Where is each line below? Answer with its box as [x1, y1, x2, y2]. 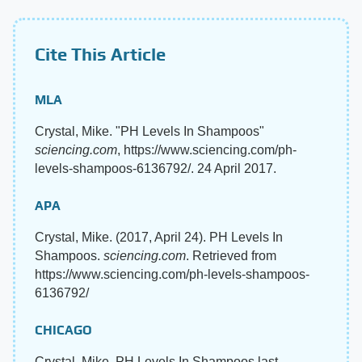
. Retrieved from [186, 248, 276, 263]
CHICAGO [35, 322, 92, 338]
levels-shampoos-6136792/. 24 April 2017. [35, 161, 276, 175]
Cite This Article [35, 43, 166, 65]
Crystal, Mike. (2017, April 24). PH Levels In [35, 229, 283, 244]
